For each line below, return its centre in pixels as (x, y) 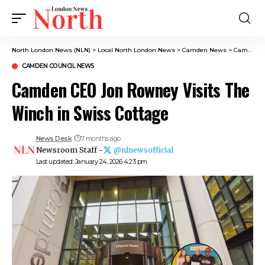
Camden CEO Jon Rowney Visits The (131, 90)
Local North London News (136, 50)
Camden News (204, 50)
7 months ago (101, 138)
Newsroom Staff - (69, 150)
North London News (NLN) (51, 50)
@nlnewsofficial (143, 150)
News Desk (54, 138)
